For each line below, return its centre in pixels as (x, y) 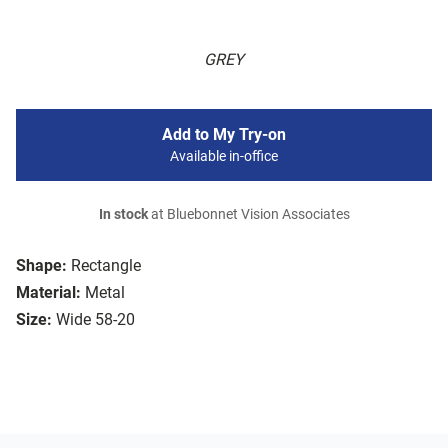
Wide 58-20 (95, 320)
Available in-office (224, 157)
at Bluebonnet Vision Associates (248, 215)
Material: (48, 293)
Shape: (41, 266)
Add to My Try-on (224, 135)
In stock (123, 215)
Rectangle (106, 266)
